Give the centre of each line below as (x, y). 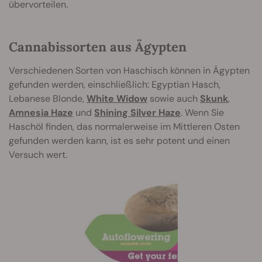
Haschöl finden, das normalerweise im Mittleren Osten (124, 127)
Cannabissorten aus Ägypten (98, 47)
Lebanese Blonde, (48, 99)
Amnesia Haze (41, 113)
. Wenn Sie (202, 113)
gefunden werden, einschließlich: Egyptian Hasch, (115, 85)
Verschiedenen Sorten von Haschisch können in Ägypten (129, 71)
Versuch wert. (38, 155)
